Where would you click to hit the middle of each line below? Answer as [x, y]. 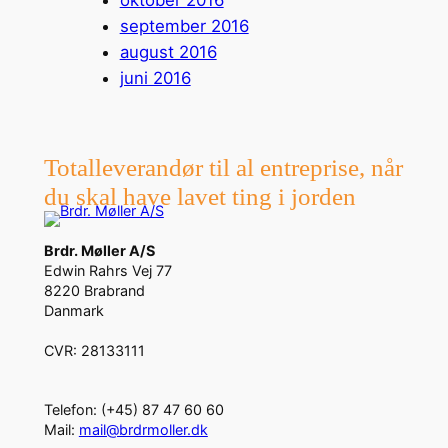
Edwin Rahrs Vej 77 [107, 271]
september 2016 [184, 26]
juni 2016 [155, 78]
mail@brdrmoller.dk [143, 430]
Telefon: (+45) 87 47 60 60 [133, 410]
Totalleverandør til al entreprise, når [223, 168]
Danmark [73, 311]
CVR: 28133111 [94, 351]
